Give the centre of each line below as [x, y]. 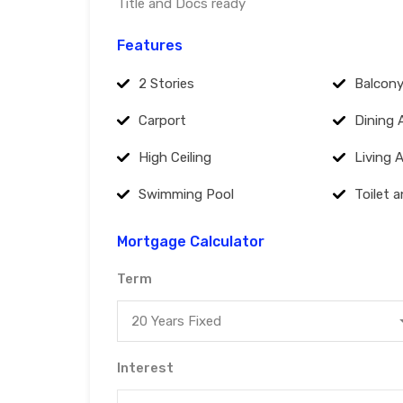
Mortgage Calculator [191, 242]
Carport [162, 121]
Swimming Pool [186, 195]
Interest [145, 368]
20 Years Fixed [176, 322]
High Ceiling [175, 158]
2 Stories [166, 84]
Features [150, 46]
